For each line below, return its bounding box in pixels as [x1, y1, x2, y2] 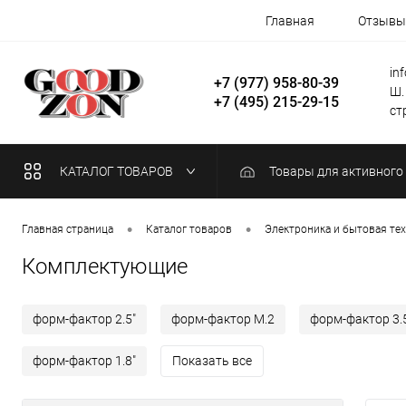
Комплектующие [22, 254, 188, 280]
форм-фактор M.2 [171, 312, 275, 327]
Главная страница [22, 223, 113, 237]
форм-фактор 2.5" [33, 312, 136, 327]
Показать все [172, 353, 252, 369]
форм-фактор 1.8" [33, 353, 136, 369]
